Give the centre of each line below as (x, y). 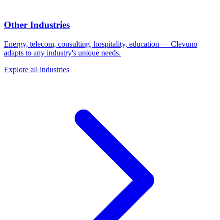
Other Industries (37, 25)
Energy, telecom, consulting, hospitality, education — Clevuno (101, 44)
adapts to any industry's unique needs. (62, 53)
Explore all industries (37, 69)
